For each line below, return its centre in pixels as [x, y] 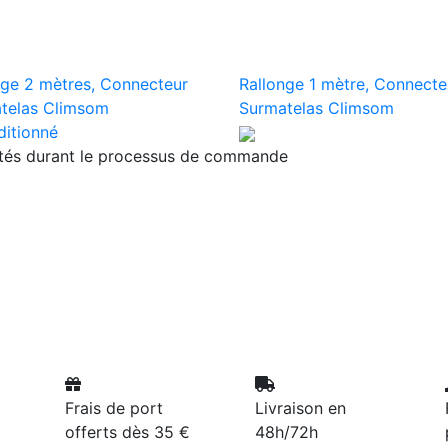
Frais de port [114, 408]
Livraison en [300, 408]
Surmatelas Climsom [316, 108]
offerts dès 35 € [127, 432]
